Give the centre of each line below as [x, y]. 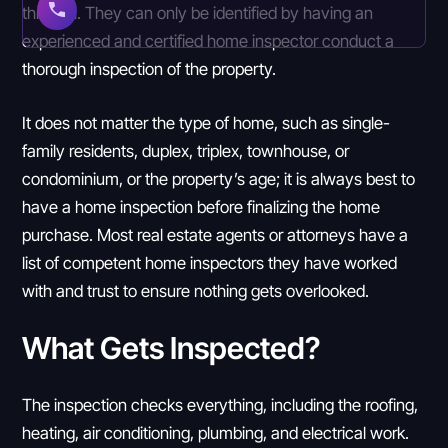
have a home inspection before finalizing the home [201, 206]
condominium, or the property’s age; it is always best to [219, 178]
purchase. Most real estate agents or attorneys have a [215, 234]
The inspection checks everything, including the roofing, [220, 404]
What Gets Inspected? [171, 347]
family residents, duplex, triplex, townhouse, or [186, 150]
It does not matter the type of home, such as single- [206, 122]
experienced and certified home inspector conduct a [208, 41]
